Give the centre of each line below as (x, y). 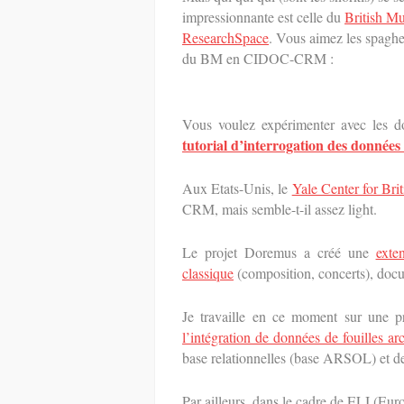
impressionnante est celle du (263, 17)
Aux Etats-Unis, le (237, 188)
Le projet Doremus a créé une (279, 252)
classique (208, 273)
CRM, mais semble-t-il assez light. (280, 209)
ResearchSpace (225, 37)
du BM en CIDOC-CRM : (258, 58)
